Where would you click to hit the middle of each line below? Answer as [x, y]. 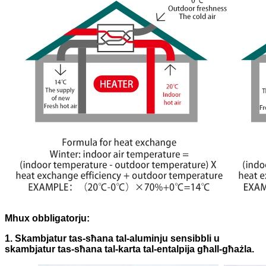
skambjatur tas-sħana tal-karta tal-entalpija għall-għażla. [129, 249]
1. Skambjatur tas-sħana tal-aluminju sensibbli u [112, 238]
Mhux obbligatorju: [47, 218]
